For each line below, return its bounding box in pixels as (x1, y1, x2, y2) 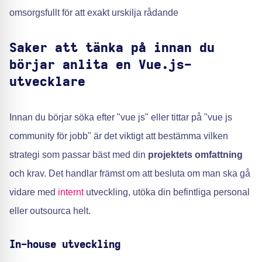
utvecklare (9, 75, 85, 88)
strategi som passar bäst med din (9, 150, 148, 160)
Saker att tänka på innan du (9, 42, 215, 54)
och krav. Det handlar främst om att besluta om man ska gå (9, 168, 250, 178)
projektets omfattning (148, 150, 243, 160)
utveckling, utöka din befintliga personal (84, 187, 250, 197)
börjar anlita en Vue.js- (9, 58, 192, 71)
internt (58, 187, 84, 197)
